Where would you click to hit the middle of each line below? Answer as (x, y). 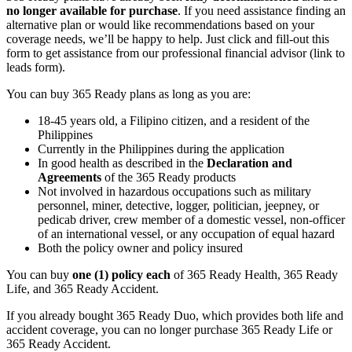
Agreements (70, 177)
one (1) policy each (121, 274)
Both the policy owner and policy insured (140, 247)
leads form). (36, 67)
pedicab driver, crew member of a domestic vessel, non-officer (191, 219)
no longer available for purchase (92, 10)
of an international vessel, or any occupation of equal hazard (186, 233)
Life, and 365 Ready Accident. (82, 288)
